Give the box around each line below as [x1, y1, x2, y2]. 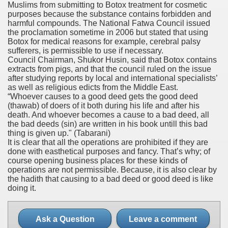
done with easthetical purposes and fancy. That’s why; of [8, 147, 210, 156]
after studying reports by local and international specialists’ [8, 73, 217, 82]
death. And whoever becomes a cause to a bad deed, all [8, 110, 209, 119]
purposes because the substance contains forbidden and [8, 9, 211, 18]
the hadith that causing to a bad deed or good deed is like [8, 174, 213, 183]
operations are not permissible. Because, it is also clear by [8, 165, 217, 174]
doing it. [8, 183, 36, 192]
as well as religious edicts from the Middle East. [8, 82, 178, 92]
